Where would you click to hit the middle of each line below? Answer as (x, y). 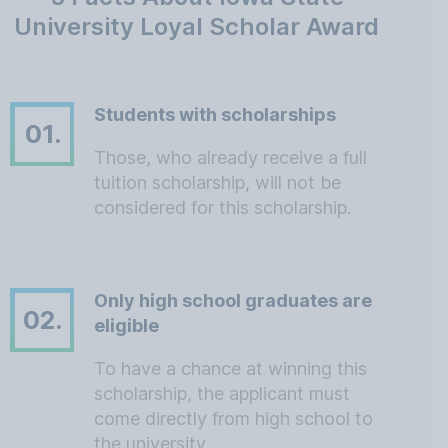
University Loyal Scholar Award (196, 26)
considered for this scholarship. (222, 207)
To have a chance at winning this (230, 368)
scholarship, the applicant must (222, 393)
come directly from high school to (233, 418)
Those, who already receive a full (230, 157)
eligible (126, 325)
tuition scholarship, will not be (217, 182)
